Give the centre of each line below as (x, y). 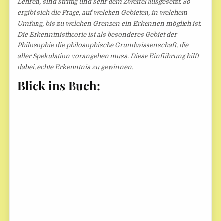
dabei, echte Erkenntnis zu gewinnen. (75, 67)
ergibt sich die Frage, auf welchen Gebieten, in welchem (103, 12)
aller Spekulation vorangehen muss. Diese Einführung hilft (108, 56)
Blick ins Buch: (59, 86)
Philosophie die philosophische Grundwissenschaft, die (103, 45)
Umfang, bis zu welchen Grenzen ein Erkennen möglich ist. (110, 23)
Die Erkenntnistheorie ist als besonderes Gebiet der (97, 34)
